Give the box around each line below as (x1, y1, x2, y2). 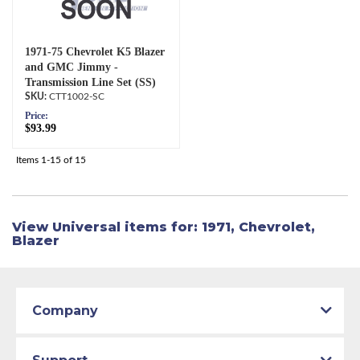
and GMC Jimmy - (25, 60, 118, 73)
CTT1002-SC (49, 91, 104, 101)
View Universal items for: (12, 219, 202, 235)
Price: (25, 109, 48, 121)
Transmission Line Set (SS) (25, 76, 156, 88)
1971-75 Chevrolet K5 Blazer (25, 45, 165, 58)
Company (32, 302, 98, 318)
